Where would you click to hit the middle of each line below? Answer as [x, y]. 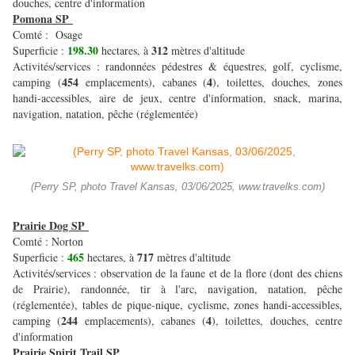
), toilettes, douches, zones [278, 82]
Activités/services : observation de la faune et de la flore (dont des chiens [177, 273]
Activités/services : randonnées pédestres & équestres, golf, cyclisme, [177, 67]
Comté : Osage [50, 35]
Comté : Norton [50, 242]
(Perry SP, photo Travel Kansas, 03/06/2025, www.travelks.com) [177, 187]
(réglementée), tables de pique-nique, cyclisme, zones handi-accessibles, [177, 305]
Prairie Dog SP [51, 226]
